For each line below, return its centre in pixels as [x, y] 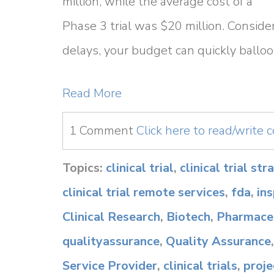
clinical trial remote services [144, 192]
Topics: [84, 168]
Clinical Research [111, 217]
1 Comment [103, 131]
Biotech [188, 217]
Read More [92, 93]
